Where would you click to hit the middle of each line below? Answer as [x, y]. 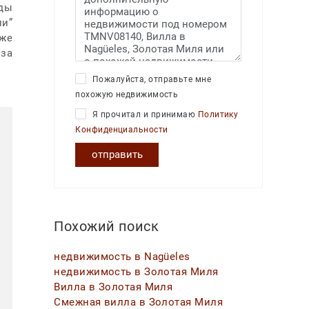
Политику [218, 115]
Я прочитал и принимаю [144, 115]
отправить [117, 155]
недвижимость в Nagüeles [122, 257]
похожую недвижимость [127, 94]
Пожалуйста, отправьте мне [151, 79]
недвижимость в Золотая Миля [136, 272]
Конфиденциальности [122, 130]
